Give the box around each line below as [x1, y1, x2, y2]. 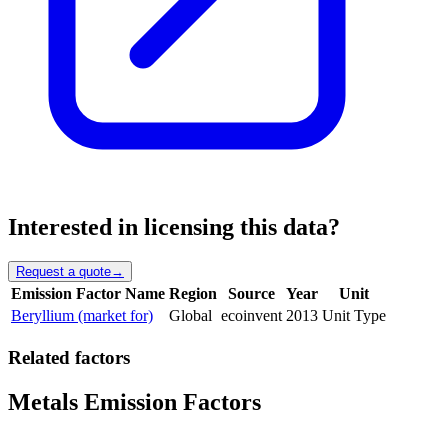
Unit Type [322, 306, 386, 324]
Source [228, 284, 275, 302]
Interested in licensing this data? [8, 214, 340, 241]
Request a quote [16, 263, 111, 279]
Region [169, 284, 217, 302]
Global [169, 306, 212, 324]
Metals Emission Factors [8, 388, 261, 415]
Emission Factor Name [11, 284, 165, 302]
